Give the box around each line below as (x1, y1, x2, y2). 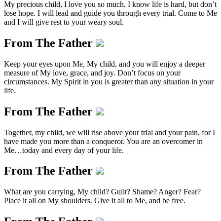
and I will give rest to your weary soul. (4, 17, 124, 26)
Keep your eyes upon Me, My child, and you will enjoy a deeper (4, 59, 205, 68)
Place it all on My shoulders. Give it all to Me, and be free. (4, 196, 185, 205)
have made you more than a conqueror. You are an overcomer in (4, 137, 203, 146)
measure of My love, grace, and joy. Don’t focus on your (4, 68, 181, 77)
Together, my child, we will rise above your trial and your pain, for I (4, 128, 215, 137)
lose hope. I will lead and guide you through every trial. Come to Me (4, 8, 217, 17)
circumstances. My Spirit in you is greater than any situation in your (4, 77, 214, 86)
